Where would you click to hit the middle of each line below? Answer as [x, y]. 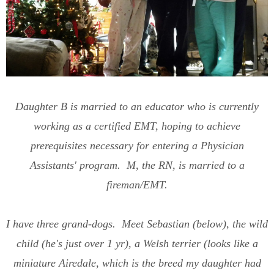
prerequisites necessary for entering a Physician [137, 145]
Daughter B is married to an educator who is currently [137, 106]
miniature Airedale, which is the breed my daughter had [137, 263]
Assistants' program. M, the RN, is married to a [137, 165]
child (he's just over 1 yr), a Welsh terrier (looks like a [137, 243]
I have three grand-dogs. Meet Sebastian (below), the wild [137, 224]
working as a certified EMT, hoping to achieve [137, 126]
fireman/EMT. [137, 184]
